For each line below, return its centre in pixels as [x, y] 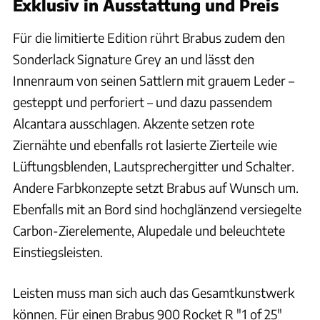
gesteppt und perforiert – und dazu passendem [142, 101]
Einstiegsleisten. [58, 251]
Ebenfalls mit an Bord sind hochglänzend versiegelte [157, 209]
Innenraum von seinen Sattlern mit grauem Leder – [154, 80]
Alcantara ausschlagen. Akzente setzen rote [134, 123]
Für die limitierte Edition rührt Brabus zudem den [149, 37]
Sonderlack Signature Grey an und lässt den [134, 59]
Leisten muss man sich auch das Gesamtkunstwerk [154, 292]
